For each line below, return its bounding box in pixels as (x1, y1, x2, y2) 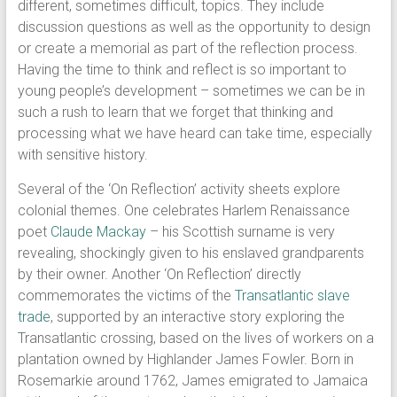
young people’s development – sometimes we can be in (17, 82, 365, 99)
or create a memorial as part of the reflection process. (17, 40, 358, 57)
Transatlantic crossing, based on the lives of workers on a (17, 330, 374, 346)
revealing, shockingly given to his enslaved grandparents (17, 245, 364, 261)
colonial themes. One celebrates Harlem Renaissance (17, 202, 350, 219)
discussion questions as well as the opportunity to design (17, 19, 370, 35)
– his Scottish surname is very (145, 223, 335, 240)
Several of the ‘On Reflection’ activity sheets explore (17, 181, 340, 198)
